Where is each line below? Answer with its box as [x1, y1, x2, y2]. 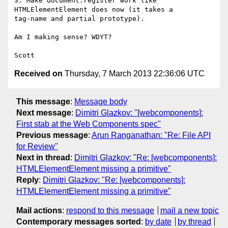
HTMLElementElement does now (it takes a [14, 6, 173, 14]
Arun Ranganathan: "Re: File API [92, 130, 211, 139]
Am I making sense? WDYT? [14, 33, 112, 41]
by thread [177, 217, 211, 226]
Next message [16, 108, 71, 117]
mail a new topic [160, 206, 219, 215]
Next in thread [16, 153, 70, 162]
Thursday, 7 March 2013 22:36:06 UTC [63, 69, 205, 78]
